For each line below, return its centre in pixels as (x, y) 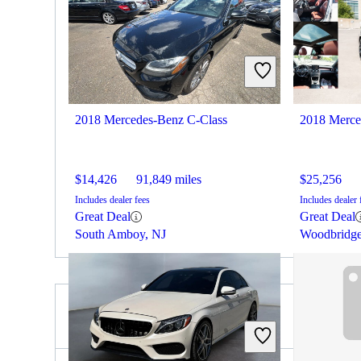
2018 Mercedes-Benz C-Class (151, 120)
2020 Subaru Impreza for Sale (172, 324)
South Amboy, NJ (120, 234)
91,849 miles (169, 180)
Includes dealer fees (112, 200)
